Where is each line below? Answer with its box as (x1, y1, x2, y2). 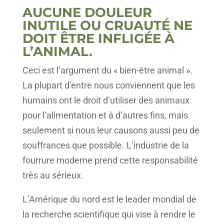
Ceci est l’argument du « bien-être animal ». (22, 64, 192, 75)
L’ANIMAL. (22, 43, 92, 59)
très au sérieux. (22, 169, 83, 180)
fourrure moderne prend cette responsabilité (22, 154, 198, 165)
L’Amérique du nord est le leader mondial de (22, 193, 196, 204)
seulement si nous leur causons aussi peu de (22, 124, 199, 135)
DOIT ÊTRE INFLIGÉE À (22, 30, 174, 46)
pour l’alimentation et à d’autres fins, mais (22, 109, 188, 120)
